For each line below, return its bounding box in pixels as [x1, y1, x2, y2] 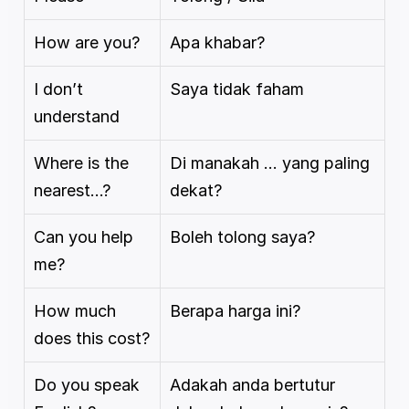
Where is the [34, 153, 129, 173]
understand [34, 107, 120, 127]
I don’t [34, 79, 83, 100]
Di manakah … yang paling [170, 153, 370, 173]
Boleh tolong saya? [170, 227, 315, 247]
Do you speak [34, 375, 140, 395]
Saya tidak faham [170, 79, 304, 100]
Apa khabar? [170, 33, 265, 53]
